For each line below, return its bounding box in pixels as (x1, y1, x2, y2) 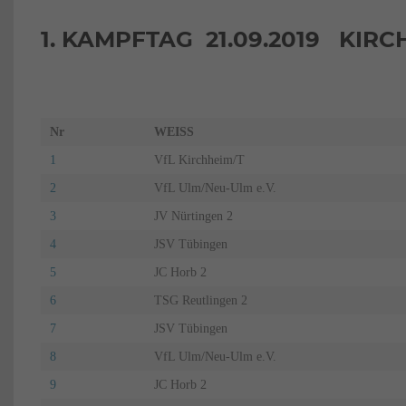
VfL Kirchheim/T (153, 152, 245, 167)
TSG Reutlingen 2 (153, 293, 247, 307)
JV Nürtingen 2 (153, 208, 233, 223)
